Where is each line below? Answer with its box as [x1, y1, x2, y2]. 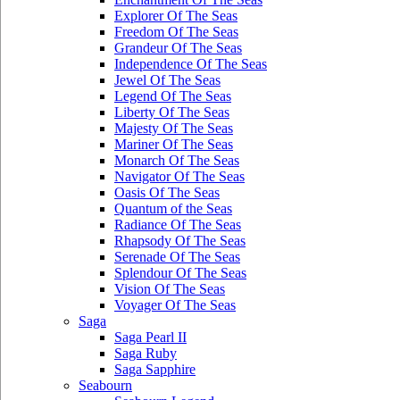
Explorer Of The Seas [114, 8, 237, 23]
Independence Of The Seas [114, 56, 267, 71]
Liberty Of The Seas [114, 104, 229, 120]
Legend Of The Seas [114, 88, 231, 104]
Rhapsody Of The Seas [114, 233, 246, 248]
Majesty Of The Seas [114, 121, 233, 136]
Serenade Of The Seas [114, 249, 240, 264]
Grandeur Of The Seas [114, 40, 242, 55]
